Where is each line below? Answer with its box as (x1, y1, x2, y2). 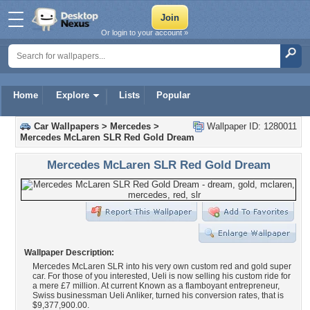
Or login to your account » (101, 28, 188, 37)
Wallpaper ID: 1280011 (204, 121, 297, 131)
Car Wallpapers (34, 121, 99, 131)
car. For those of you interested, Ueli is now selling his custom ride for (33, 271, 291, 281)
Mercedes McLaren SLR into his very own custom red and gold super (33, 262, 291, 271)
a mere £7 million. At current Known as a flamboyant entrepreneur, (33, 281, 280, 291)
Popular (156, 90, 190, 100)
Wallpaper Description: (24, 248, 114, 257)
